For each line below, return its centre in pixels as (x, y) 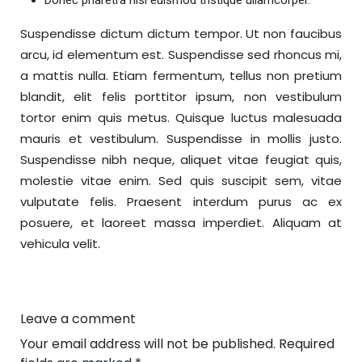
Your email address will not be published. (148, 344)
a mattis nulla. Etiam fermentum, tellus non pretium (181, 76)
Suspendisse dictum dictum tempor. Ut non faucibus (181, 34)
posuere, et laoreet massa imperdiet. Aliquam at (181, 223)
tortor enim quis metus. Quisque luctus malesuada (181, 118)
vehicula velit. (60, 244)
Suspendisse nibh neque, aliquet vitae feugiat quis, (181, 160)
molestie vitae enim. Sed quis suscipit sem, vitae (181, 181)
